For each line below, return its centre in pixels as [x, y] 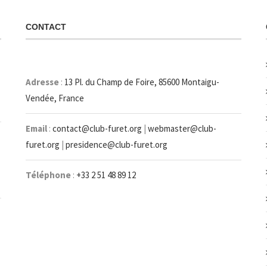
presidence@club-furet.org [116, 144]
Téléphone [48, 175]
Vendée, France [55, 98]
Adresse [42, 82]
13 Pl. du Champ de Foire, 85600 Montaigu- [142, 82]
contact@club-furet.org [97, 128]
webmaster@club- [182, 128]
